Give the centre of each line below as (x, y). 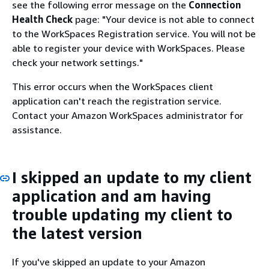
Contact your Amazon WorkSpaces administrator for (128, 115)
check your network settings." (77, 62)
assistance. (37, 130)
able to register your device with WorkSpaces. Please (128, 48)
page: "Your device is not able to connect (164, 19)
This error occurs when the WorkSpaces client (113, 86)
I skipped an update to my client (132, 177)
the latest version (77, 233)
